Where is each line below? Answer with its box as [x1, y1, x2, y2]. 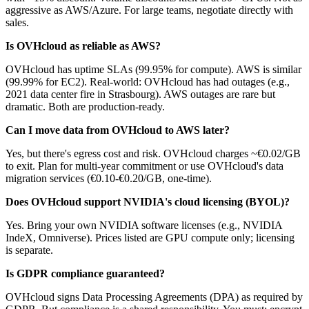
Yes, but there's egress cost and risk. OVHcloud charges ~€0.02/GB [6, 147, 301, 159]
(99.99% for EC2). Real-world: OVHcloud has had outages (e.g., [6, 75, 290, 88]
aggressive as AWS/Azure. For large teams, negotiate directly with [6, 3, 293, 16]
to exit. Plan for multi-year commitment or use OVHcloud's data [6, 159, 283, 172]
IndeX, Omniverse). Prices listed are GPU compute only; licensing [6, 231, 295, 243]
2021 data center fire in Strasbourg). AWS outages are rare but [6, 88, 275, 100]
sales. [6, 16, 29, 28]
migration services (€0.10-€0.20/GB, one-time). [6, 172, 212, 184]
